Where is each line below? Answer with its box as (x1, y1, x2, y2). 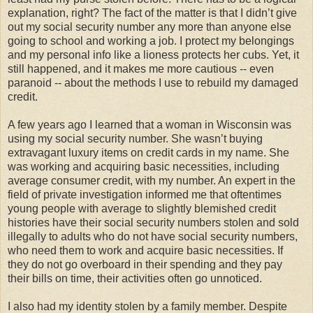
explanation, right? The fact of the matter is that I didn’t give (8, 6, 297, 19)
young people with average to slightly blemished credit (8, 202, 276, 214)
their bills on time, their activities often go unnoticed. (8, 272, 262, 284)
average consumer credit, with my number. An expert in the (8, 174, 296, 187)
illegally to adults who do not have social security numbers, (8, 230, 298, 242)
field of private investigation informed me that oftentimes (8, 188, 282, 201)
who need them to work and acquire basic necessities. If (8, 244, 283, 256)
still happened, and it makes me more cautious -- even (8, 62, 274, 75)
